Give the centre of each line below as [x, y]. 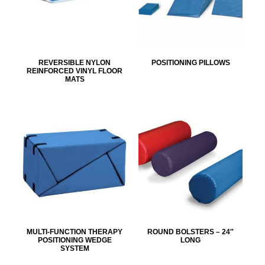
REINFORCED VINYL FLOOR [75, 71]
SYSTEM [75, 248]
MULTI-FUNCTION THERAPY [75, 232]
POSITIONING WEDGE [75, 240]
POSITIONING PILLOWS [190, 62]
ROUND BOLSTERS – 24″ [190, 232]
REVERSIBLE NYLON [75, 62]
